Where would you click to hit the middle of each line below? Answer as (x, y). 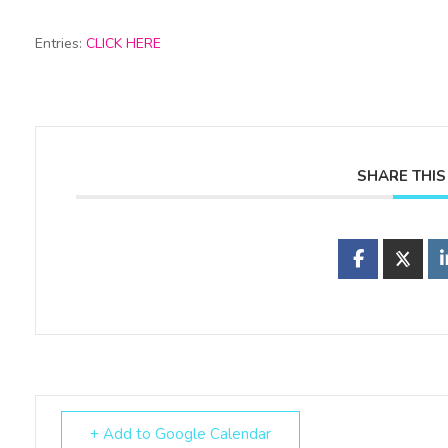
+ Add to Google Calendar (180, 434)
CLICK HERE (123, 43)
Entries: (60, 43)
